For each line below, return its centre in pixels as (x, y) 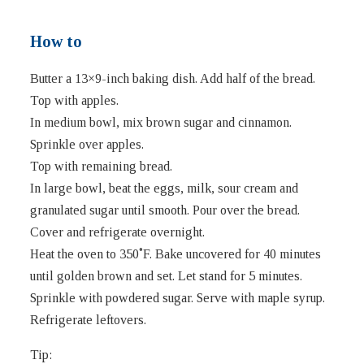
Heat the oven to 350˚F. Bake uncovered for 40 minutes (176, 253)
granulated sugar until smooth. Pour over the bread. (165, 210)
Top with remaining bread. (102, 166)
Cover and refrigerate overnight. (118, 232)
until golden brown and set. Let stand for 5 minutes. (167, 275)
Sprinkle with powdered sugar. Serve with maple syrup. (178, 297)
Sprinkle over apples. (87, 144)
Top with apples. (75, 100)
